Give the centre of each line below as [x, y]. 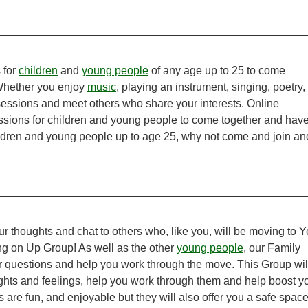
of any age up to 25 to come [217, 71]
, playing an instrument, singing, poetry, [211, 87]
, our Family [272, 248]
